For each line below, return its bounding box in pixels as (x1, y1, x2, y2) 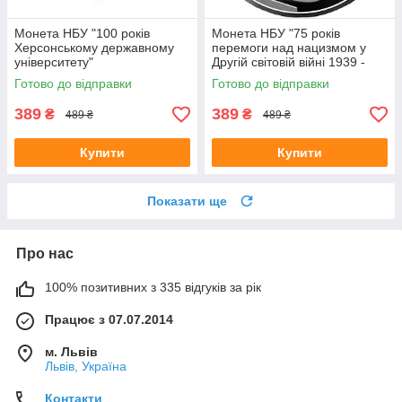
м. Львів (45, 345, 98, 360)
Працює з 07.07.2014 (45, 312, 173, 328)
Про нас (16, 246, 74, 262)
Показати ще (147, 194, 227, 209)
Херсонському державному (14, 40, 174, 56)
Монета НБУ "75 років (212, 26, 340, 41)
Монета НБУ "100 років (14, 26, 150, 41)
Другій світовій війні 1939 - (212, 55, 365, 70)
